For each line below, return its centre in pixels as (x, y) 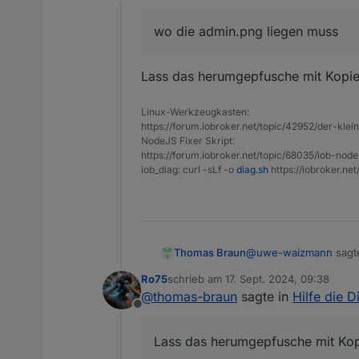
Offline (156, 313)
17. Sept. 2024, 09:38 (277, 279)
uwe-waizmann (294, 252)
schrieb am (196, 279)
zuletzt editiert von (213, 286)
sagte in (265, 297)
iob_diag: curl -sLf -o (189, 169)
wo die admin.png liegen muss (246, 31)
